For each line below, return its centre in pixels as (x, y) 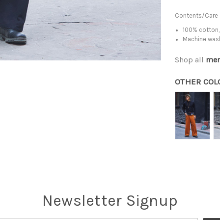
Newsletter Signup (110, 201)
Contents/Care (196, 16)
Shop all (190, 60)
